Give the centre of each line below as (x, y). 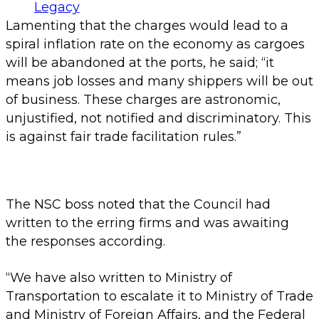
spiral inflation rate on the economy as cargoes (155, 44)
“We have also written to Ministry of (119, 277)
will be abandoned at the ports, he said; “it (140, 62)
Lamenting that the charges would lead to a (147, 25)
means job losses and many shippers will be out (159, 81)
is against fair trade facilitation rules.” (124, 136)
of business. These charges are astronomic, (143, 99)
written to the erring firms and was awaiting (147, 223)
